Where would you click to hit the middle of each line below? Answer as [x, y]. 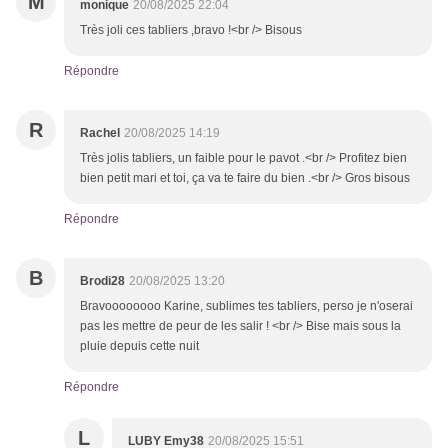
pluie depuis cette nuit [139, 346]
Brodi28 [102, 281]
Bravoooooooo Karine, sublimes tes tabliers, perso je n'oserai [246, 306]
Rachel [100, 133]
